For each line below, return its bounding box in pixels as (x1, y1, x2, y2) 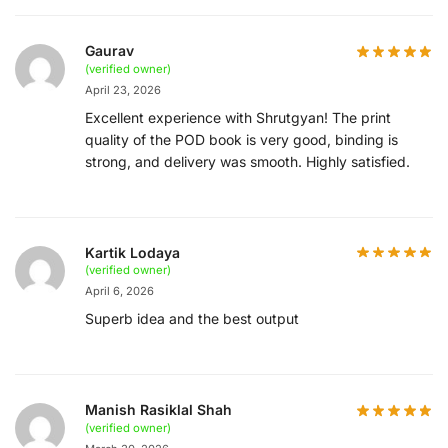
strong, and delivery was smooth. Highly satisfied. (85, 152, 410, 170)
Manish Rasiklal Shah (85, 401, 232, 419)
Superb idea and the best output (85, 310, 299, 328)
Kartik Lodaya (85, 243, 180, 261)
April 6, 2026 (85, 284, 154, 299)
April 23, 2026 (85, 82, 161, 97)
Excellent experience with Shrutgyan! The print (85, 108, 391, 126)
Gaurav (85, 42, 134, 59)
